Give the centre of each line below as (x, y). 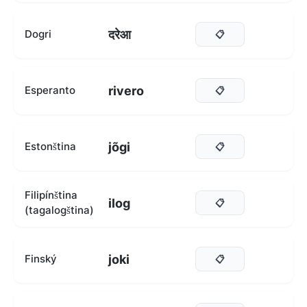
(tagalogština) (59, 210)
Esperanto (50, 90)
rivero (126, 90)
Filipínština (51, 195)
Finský (41, 259)
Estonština (50, 146)
